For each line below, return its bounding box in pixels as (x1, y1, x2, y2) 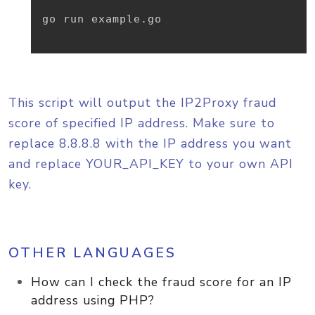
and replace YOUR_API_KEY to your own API (8, 155, 293, 172)
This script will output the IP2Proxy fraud (8, 94, 276, 111)
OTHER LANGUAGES (8, 244, 176, 262)
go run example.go (42, 13, 162, 25)
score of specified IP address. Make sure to (8, 115, 275, 131)
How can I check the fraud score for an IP (31, 274, 292, 290)
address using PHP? (31, 292, 155, 309)
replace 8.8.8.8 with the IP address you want (8, 135, 292, 152)
